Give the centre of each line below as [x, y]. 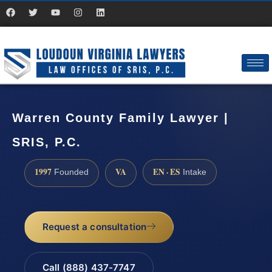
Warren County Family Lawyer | [121, 118]
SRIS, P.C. [47, 142]
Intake [193, 172]
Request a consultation [94, 227]
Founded [70, 172]
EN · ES [167, 172]
